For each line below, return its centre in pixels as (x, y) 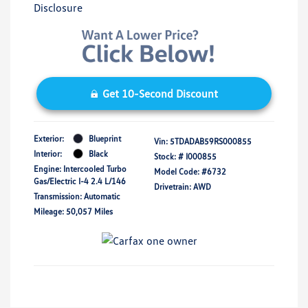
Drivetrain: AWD (183, 186)
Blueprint (105, 138)
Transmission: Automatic (77, 196)
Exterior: (49, 138)
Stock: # (169, 156)
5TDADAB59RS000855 (211, 141)
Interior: (48, 153)
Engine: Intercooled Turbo (80, 168)
